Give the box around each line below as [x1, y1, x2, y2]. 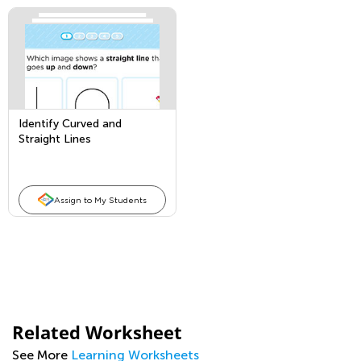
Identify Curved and [19, 117, 122, 131]
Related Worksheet [12, 320, 182, 344]
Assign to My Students [54, 195, 147, 205]
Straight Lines [19, 132, 91, 146]
